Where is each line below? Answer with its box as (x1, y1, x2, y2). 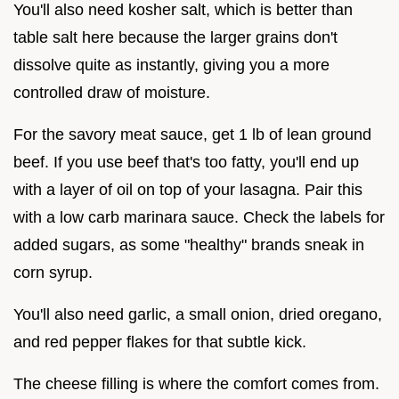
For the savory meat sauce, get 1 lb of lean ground (13, 125, 371, 143)
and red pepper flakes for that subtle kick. (13, 332, 306, 351)
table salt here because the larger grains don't (13, 28, 338, 46)
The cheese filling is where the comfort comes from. (13, 374, 379, 393)
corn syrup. (13, 263, 93, 281)
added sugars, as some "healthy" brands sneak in (13, 235, 364, 254)
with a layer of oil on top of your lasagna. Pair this (13, 180, 362, 199)
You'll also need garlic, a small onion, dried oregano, (13, 305, 382, 323)
